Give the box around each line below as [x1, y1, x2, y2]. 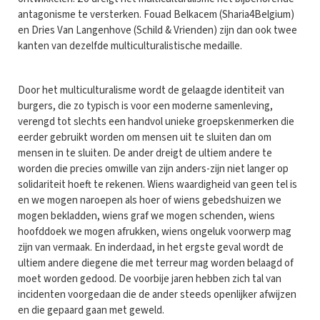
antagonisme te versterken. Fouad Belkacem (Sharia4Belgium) [18, 6, 294, 22]
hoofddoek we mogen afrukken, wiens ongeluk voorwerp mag [18, 224, 291, 239]
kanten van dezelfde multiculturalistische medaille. [18, 38, 242, 54]
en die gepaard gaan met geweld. [18, 302, 164, 318]
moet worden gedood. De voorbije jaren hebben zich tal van [18, 271, 281, 286]
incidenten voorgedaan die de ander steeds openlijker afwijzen [18, 286, 296, 302]
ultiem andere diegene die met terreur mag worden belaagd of [18, 255, 294, 271]
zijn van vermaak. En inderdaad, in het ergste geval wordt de [18, 239, 284, 255]
